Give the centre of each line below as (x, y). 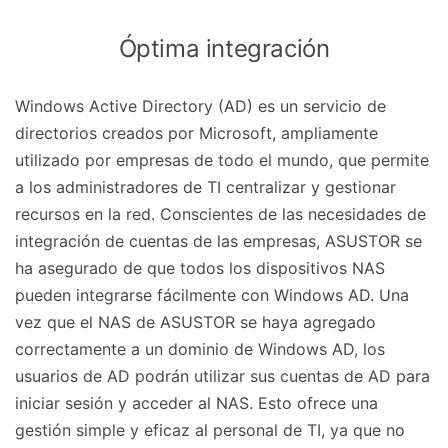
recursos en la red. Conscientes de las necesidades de (220, 214)
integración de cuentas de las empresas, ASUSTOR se (218, 241)
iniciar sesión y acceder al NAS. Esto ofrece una (196, 403)
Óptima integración (224, 48)
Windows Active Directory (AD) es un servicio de (200, 106)
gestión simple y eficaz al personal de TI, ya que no (210, 430)
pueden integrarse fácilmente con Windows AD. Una (212, 295)
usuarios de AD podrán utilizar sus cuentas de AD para (222, 376)
